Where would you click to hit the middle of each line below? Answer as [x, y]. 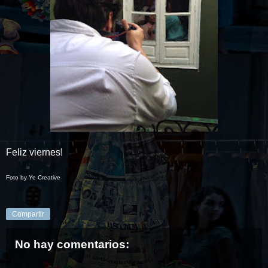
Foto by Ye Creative [33, 177]
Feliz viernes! [34, 152]
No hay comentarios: [72, 244]
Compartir [28, 214]
